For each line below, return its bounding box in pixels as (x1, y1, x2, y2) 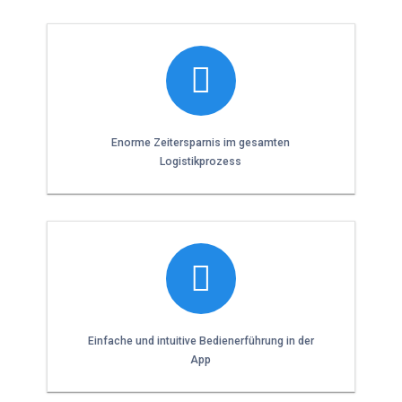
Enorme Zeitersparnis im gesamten (111, 136, 291, 150)
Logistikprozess (160, 155, 242, 169)
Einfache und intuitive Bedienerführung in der (87, 335, 314, 348)
